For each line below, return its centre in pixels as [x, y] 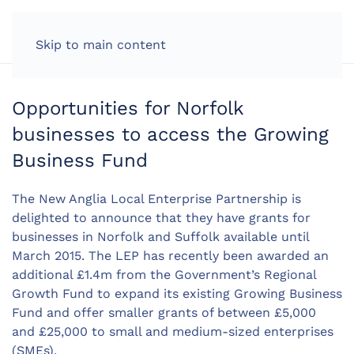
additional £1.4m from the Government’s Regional [164, 275]
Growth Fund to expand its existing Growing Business [177, 294]
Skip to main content [101, 45]
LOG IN [276, 32]
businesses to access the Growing [170, 134]
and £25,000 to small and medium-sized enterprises [173, 331]
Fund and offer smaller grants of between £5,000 [164, 313]
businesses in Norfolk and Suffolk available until [160, 237]
